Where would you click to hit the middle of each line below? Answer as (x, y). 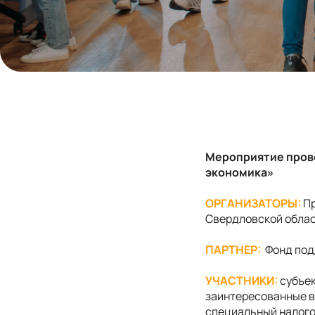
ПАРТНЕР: (234, 250)
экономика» (239, 172)
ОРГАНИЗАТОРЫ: (254, 203)
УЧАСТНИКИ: (242, 281)
